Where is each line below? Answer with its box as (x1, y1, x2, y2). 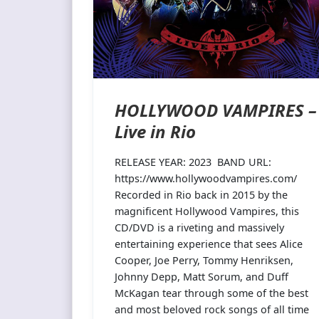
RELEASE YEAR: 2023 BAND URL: (115, 155, 272, 169)
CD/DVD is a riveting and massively (115, 220, 285, 234)
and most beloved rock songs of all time (115, 302, 310, 316)
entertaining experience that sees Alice (115, 236, 303, 251)
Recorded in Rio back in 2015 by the (115, 187, 288, 202)
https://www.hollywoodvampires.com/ (115, 171, 298, 185)
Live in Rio (115, 119, 197, 143)
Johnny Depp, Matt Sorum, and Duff (115, 269, 289, 283)
